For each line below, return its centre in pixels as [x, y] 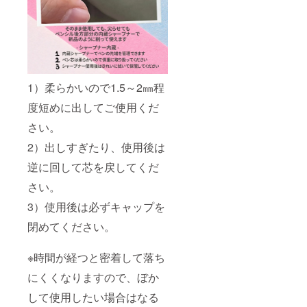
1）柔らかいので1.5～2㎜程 [96, 87]
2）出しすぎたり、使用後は [96, 147]
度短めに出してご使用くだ [93, 107]
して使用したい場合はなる [93, 297]
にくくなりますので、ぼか [93, 277]
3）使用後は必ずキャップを [96, 206]
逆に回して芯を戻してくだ [93, 167]
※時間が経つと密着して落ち [96, 257]
